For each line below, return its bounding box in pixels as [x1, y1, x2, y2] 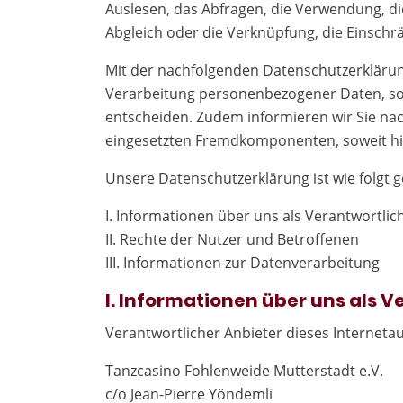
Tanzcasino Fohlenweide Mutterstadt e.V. [105, 361, 383, 381]
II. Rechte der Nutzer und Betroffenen [105, 229, 359, 249]
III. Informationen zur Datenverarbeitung [105, 253, 380, 273]
